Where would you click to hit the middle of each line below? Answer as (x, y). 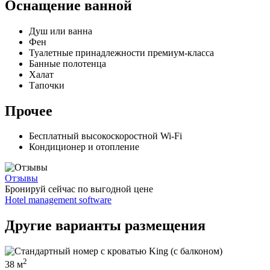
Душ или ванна (61, 31)
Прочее (29, 111)
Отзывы (21, 178)
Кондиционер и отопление (84, 147)
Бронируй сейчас (40, 189)
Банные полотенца (67, 63)
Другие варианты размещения (105, 226)
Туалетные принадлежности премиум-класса (121, 52)
